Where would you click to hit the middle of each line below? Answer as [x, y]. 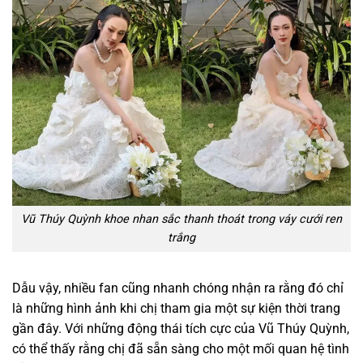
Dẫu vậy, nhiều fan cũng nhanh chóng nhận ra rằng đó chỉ [178, 288]
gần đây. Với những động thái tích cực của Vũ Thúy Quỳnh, [181, 329]
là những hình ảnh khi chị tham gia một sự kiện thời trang [176, 309]
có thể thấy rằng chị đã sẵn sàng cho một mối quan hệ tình [181, 349]
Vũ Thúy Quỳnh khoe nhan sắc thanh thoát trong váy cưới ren [181, 220]
